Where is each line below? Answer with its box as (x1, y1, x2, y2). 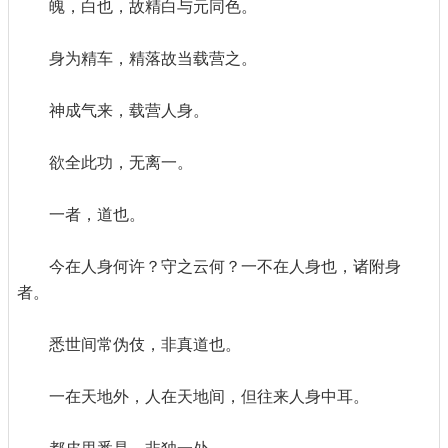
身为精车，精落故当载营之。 (49, 47, 257, 70)
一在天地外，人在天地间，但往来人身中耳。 (49, 385, 369, 408)
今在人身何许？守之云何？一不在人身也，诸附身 (49, 255, 401, 278)
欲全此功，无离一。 (49, 151, 193, 174)
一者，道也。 (49, 203, 145, 226)
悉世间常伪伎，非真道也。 (49, 333, 241, 356)
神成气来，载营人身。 (49, 99, 209, 122)
